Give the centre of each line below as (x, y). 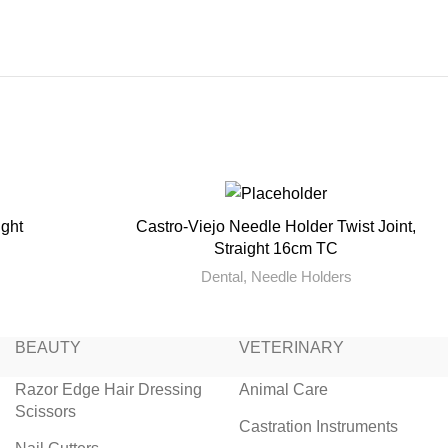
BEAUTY (48, 348)
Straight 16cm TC (276, 249)
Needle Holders (301, 277)
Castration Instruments (318, 427)
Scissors (45, 412)
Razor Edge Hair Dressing (108, 390)
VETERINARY (291, 348)
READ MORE (276, 226)
